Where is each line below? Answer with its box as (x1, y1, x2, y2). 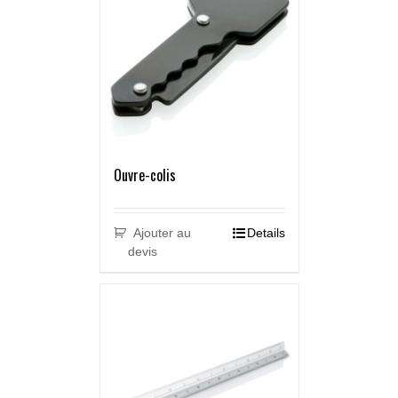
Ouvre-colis (113, 164, 176, 187)
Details (246, 226, 285, 241)
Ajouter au (133, 226, 192, 241)
